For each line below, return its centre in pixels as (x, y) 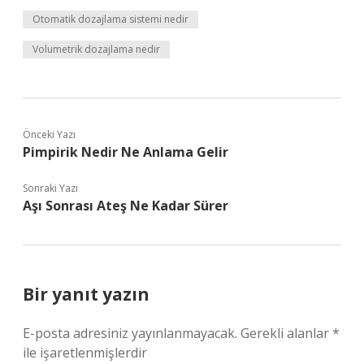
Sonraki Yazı (50, 188)
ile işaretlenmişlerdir (85, 353)
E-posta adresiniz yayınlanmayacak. (130, 333)
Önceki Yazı (49, 134)
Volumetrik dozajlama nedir (96, 49)
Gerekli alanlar (286, 333)
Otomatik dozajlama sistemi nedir (110, 19)
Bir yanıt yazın (86, 294)
